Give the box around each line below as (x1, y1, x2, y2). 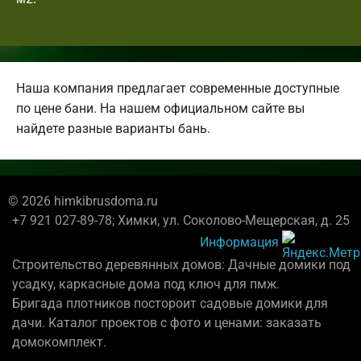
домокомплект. (12, 334, 106, 350)
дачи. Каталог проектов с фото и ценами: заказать (12, 314, 322, 330)
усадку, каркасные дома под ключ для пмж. (12, 276, 280, 292)
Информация (200, 234, 279, 250)
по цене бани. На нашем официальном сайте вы (16, 100, 305, 116)
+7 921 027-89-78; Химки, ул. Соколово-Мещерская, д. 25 (11, 212, 350, 228)
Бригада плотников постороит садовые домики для (12, 295, 328, 311)
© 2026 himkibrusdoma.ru (8, 193, 158, 209)
